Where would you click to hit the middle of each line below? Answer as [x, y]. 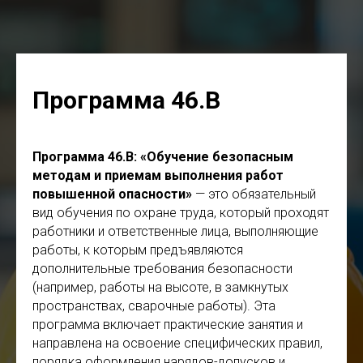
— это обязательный [256, 194]
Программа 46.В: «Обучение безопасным [163, 157]
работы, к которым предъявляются [138, 250]
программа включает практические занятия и [168, 325]
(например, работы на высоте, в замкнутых [160, 287]
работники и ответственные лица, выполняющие [175, 231]
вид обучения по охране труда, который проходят [181, 213]
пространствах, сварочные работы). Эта [154, 306]
